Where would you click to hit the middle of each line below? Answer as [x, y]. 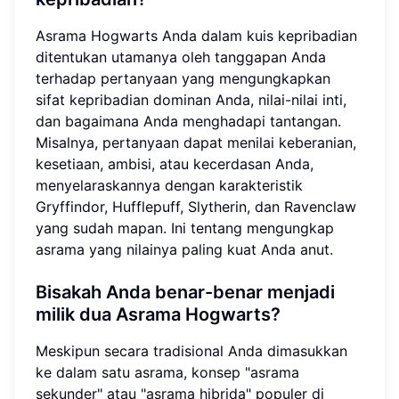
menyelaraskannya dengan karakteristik [169, 185]
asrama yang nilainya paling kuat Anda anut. [184, 249]
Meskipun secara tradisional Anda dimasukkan [191, 350]
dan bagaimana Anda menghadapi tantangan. [188, 121]
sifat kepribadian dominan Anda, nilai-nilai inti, [191, 99]
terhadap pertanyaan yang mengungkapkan [183, 78]
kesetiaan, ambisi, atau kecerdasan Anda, [175, 163]
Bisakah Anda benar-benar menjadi [185, 292]
